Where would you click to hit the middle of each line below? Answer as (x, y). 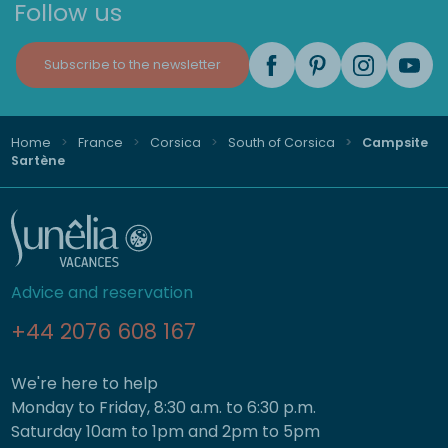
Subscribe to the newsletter (132, 64)
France (100, 142)
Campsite (393, 142)
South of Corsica (281, 142)
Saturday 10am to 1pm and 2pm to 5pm (165, 431)
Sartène (37, 160)
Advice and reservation (101, 292)
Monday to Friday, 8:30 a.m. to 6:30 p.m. (163, 407)
